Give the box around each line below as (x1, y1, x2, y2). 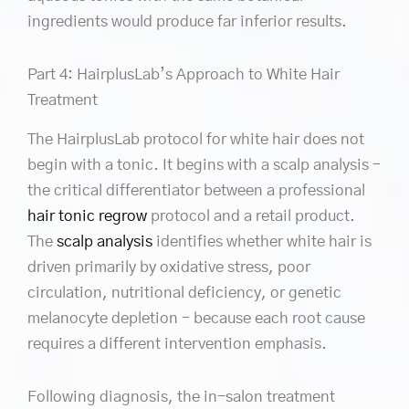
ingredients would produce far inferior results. (27, 14, 347, 30)
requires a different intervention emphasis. (27, 336, 327, 352)
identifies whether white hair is (152, 234, 372, 250)
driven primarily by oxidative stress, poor (27, 259, 310, 276)
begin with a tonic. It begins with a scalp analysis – (27, 157, 381, 173)
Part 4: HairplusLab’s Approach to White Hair (27, 67, 340, 83)
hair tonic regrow (27, 208, 147, 225)
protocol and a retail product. (147, 208, 355, 225)
